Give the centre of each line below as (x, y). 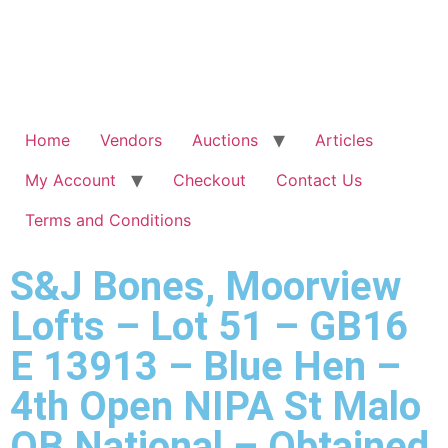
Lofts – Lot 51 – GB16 (209, 326)
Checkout (209, 180)
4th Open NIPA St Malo (215, 406)
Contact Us (319, 180)
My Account (70, 180)
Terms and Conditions (108, 220)
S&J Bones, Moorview (205, 286)
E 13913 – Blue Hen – (205, 366)
